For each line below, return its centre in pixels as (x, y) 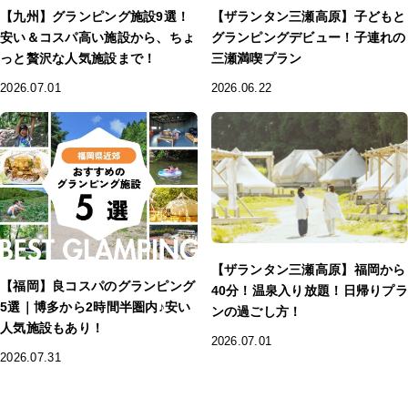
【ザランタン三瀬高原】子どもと (308, 16)
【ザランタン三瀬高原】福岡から (308, 269)
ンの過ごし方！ (256, 311)
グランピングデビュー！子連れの (308, 37)
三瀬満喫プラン (256, 58)
